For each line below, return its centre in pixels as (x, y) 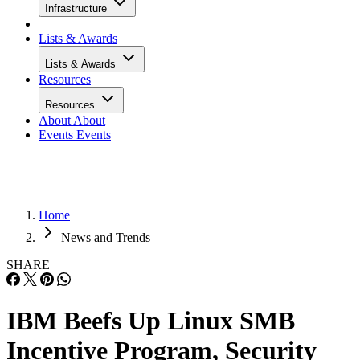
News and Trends (106, 237)
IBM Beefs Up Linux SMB (151, 321)
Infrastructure (78, 8)
